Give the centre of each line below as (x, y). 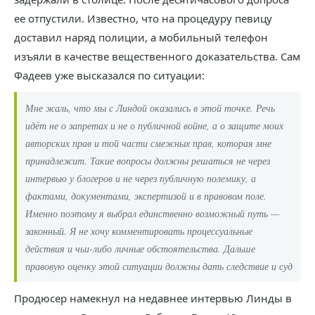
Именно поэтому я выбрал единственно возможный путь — (152, 214)
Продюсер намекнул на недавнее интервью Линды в (153, 298)
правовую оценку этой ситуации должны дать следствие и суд (159, 266)
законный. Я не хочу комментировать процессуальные (139, 231)
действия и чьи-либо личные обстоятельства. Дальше (140, 249)
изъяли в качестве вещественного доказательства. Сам (157, 57)
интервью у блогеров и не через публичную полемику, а (141, 179)
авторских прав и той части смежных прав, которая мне (148, 143)
